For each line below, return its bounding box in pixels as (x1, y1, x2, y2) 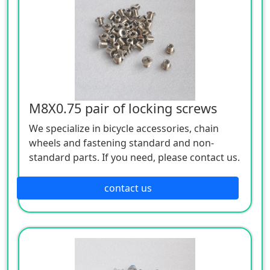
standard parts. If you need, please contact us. (29, 150, 240, 164)
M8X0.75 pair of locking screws (29, 99, 217, 117)
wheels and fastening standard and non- (29, 136, 214, 149)
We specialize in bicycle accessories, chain (29, 121, 219, 135)
